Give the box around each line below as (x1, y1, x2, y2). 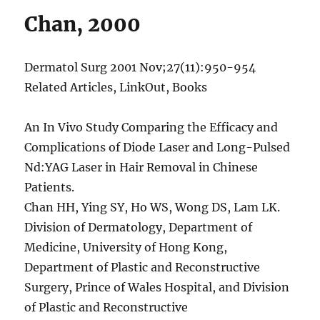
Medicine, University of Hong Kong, (24, 240, 228, 255)
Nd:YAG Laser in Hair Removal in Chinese (24, 160, 259, 175)
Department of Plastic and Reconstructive (24, 260, 261, 275)
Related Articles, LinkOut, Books (24, 80, 208, 95)
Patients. (24, 180, 75, 195)
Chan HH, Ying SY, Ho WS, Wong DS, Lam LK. (24, 200, 281, 215)
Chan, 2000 (24, 11, 141, 38)
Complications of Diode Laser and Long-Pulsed (24, 140, 291, 155)
